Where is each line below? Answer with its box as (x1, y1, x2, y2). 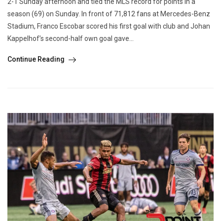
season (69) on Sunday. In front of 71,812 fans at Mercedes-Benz (7, 10, 210, 18)
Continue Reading (7, 55, 66, 64)
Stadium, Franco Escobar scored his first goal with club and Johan (7, 22, 210, 31)
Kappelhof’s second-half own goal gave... (7, 35, 134, 43)
